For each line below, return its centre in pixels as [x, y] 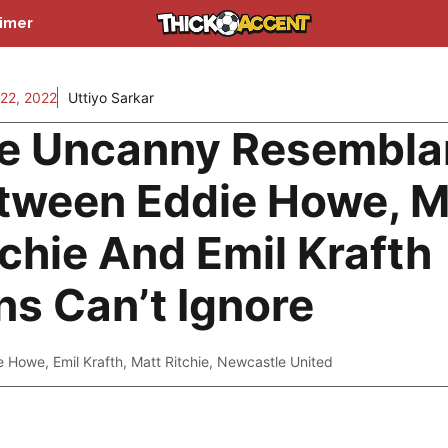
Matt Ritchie [169, 361]
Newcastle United [274, 361]
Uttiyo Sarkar [110, 97]
